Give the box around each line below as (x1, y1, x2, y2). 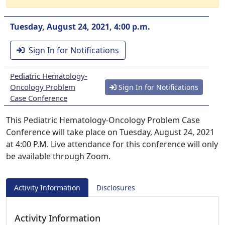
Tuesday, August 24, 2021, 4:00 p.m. (10, 21, 150, 32)
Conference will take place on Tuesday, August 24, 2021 (6, 127, 214, 138)
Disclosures (96, 183, 135, 192)
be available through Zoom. (6, 151, 110, 162)
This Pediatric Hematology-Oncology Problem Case (6, 115, 200, 126)
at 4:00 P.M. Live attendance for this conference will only (6, 139, 218, 150)
